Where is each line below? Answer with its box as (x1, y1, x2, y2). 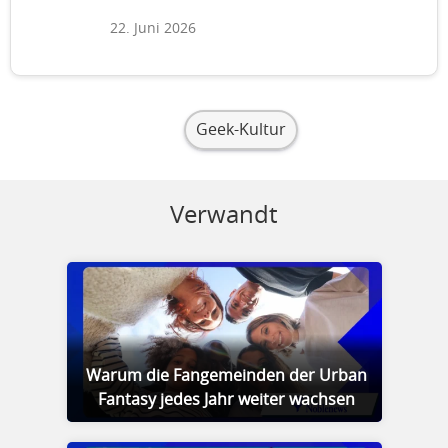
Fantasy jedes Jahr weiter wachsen (98, 392, 355, 408)
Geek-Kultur (196, 122, 286, 138)
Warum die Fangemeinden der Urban (86, 368, 367, 384)
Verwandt (170, 204, 278, 228)
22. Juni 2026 (110, 22, 196, 36)
